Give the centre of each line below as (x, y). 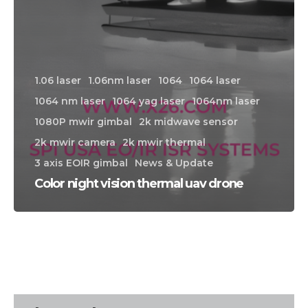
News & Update (174, 163)
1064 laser (215, 81)
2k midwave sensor (188, 122)
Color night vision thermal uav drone (139, 184)
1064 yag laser (148, 101)
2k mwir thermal (164, 143)
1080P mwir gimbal (83, 122)
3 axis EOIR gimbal (81, 163)
